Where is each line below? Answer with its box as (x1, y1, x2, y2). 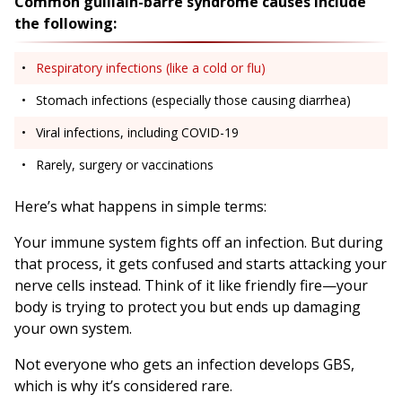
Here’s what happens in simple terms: (14, 196, 267, 216)
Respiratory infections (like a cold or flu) (36, 58, 266, 76)
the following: (14, 13, 117, 33)
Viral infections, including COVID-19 (36, 123, 239, 141)
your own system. (14, 318, 132, 338)
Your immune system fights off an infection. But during (14, 232, 383, 252)
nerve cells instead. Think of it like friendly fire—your (14, 275, 368, 295)
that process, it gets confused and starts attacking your (14, 253, 387, 274)
